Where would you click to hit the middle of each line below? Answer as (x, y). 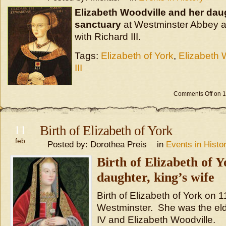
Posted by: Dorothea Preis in (103, 144)
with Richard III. (108, 37)
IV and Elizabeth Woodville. (156, 220)
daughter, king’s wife (156, 177)
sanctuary (98, 24)
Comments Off (193, 94)
